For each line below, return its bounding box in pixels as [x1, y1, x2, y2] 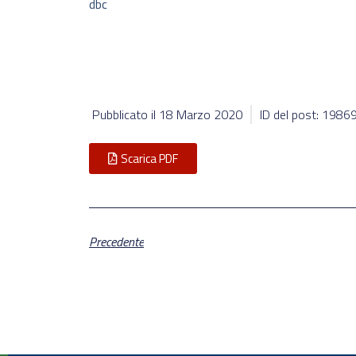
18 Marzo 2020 [159, 105, 242, 125]
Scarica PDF [121, 149, 178, 168]
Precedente [89, 232, 144, 252]
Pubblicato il [92, 105, 159, 125]
